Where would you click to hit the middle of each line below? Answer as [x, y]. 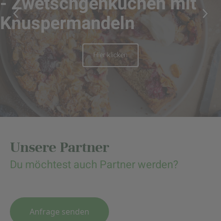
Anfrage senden [59, 212]
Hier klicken [110, 55]
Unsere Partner [59, 147]
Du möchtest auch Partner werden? [94, 165]
